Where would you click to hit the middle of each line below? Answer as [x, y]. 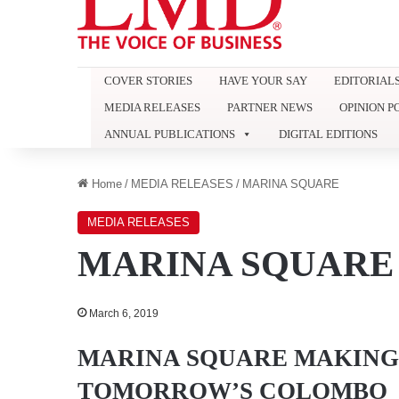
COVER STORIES [148, 80]
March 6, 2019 [124, 313]
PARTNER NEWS [270, 107]
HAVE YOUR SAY [263, 80]
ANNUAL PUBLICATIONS [170, 134]
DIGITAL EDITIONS [328, 134]
